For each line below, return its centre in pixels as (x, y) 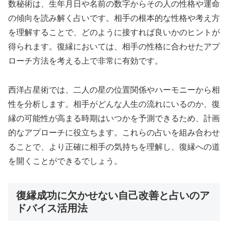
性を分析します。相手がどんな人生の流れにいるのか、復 (114, 104)
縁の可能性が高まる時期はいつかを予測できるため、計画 (114, 118)
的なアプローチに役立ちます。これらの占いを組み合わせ (114, 132)
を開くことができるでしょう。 (65, 161)
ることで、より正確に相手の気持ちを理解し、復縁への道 (114, 147)
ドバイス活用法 (52, 208)
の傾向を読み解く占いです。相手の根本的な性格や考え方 (114, 18)
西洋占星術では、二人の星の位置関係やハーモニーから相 (114, 90)
